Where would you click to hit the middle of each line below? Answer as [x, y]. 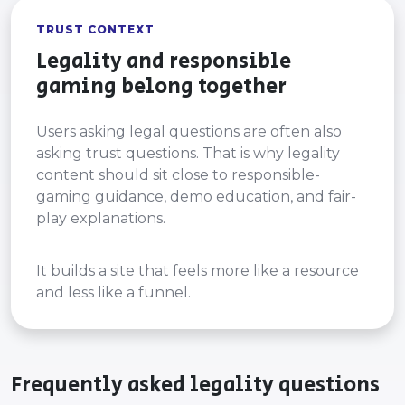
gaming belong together [161, 87]
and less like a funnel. [113, 292]
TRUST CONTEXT [95, 29]
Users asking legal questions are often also [189, 132]
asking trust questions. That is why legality [188, 153]
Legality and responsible [164, 61]
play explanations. [101, 218]
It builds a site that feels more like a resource [198, 271]
